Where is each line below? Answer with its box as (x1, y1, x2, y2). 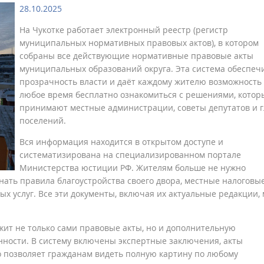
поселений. (19, 115, 66, 127)
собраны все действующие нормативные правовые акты (19, 50, 253, 62)
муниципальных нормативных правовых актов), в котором (19, 37, 259, 49)
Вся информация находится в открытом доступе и (19, 136, 223, 148)
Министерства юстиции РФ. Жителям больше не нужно (19, 162, 246, 174)
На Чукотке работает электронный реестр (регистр (19, 24, 228, 36)
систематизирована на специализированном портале (19, 149, 241, 161)
